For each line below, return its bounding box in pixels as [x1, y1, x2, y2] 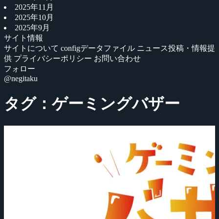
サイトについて [4, 44, 61, 52]
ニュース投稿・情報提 [137, 44, 215, 52]
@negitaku [4, 74, 38, 83]
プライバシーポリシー [14, 54, 94, 63]
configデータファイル [61, 44, 137, 52]
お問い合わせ [94, 54, 141, 63]
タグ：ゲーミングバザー [4, 95, 180, 113]
